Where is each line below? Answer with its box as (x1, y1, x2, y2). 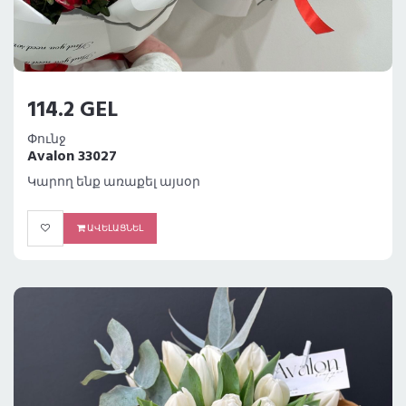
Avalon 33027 (27, 145, 117, 169)
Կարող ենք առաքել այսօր (27, 172, 200, 194)
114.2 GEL (27, 93, 118, 129)
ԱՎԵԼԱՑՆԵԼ (85, 221, 143, 237)
